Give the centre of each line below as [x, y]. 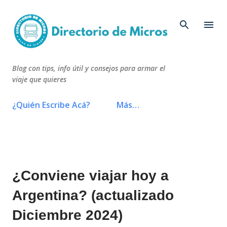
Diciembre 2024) [67, 215]
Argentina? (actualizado [93, 196]
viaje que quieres [39, 79]
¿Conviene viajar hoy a [90, 176]
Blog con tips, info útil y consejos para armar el [89, 68]
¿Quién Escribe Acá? [51, 105]
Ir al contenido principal [113, 13]
